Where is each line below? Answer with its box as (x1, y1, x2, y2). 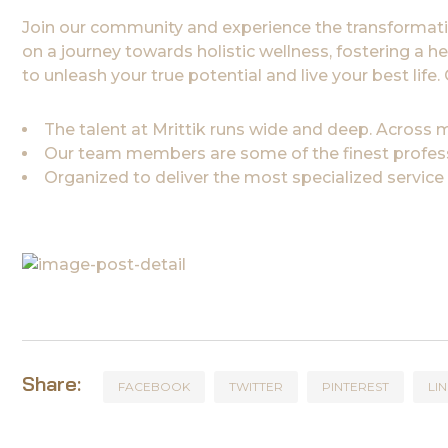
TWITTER (229, 378, 283, 394)
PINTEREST (322, 378, 389, 394)
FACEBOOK (118, 378, 190, 394)
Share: (22, 370, 81, 396)
